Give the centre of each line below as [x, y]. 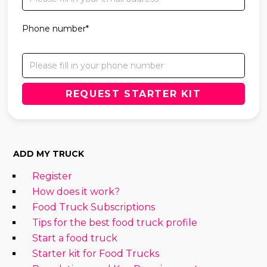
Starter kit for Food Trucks [96, 253]
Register [52, 176]
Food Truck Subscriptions [94, 207]
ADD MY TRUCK [49, 153]
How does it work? [76, 191]
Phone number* [56, 28]
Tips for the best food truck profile [115, 222]
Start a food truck [75, 238]
